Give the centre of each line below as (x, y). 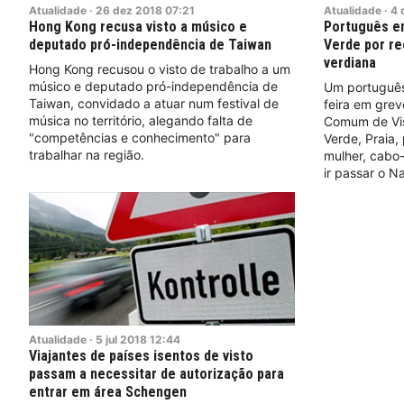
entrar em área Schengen (108, 391)
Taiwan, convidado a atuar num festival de (154, 104)
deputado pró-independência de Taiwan (150, 45)
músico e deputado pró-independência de (153, 87)
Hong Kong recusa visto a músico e (138, 27)
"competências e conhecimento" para (140, 138)
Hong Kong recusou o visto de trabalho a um (160, 69)
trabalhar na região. (87, 155)
